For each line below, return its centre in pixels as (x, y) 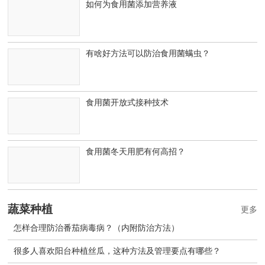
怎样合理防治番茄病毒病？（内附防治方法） (97, 228)
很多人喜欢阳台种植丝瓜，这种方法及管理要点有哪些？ (117, 251)
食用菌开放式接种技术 (127, 103)
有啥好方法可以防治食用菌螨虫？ (148, 54)
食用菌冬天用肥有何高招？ (136, 152)
